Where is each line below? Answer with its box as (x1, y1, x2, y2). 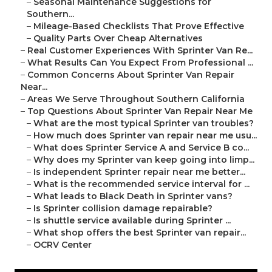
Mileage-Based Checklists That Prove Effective (33, 21, 244, 32)
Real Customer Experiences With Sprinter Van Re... (27, 45, 253, 56)
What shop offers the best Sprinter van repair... (33, 227, 246, 239)
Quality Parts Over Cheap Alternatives (33, 33, 203, 44)
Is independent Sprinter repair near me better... (33, 166, 245, 178)
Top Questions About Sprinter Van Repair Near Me (27, 106, 253, 117)
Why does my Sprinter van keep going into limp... (33, 154, 254, 166)
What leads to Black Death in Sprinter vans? (33, 191, 233, 202)
